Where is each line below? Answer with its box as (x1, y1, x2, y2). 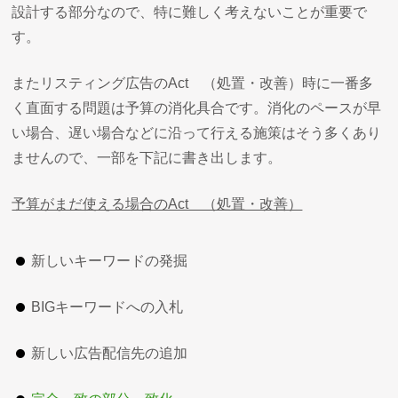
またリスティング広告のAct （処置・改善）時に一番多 (12, 75, 374, 91)
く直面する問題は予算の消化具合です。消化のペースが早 (12, 99, 382, 115)
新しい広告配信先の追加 (31, 345, 188, 361)
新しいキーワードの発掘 (31, 252, 188, 268)
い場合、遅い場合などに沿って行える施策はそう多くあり (12, 124, 382, 140)
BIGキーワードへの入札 (31, 298, 184, 314)
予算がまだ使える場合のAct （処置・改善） (12, 195, 303, 211)
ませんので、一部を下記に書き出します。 (12, 149, 283, 165)
